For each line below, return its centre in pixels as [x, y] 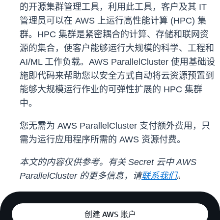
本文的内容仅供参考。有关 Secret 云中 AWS [108, 162]
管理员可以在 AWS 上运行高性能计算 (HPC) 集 [113, 21]
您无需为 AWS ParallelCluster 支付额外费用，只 [115, 126]
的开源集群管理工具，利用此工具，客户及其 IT [113, 7]
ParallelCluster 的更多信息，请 [81, 176]
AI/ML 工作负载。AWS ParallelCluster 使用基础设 [117, 62]
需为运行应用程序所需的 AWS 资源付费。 [103, 140]
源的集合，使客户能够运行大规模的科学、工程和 [117, 48]
